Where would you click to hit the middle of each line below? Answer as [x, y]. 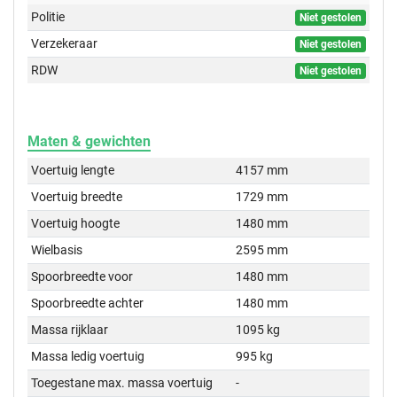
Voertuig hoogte [76, 224]
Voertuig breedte [77, 197]
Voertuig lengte [73, 171]
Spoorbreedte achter [88, 304]
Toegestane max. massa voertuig [122, 383]
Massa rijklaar [70, 330]
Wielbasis [57, 250]
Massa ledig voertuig [88, 357]
